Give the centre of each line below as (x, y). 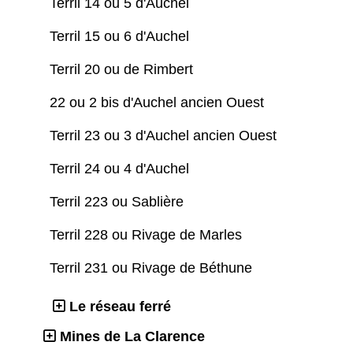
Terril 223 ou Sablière (119, 201)
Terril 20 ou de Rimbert (123, 69)
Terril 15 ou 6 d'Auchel (121, 36)
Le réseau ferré (120, 306)
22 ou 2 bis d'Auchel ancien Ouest (159, 102)
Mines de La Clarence (132, 336)
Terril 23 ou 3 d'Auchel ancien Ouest (165, 135)
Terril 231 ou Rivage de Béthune (153, 268)
